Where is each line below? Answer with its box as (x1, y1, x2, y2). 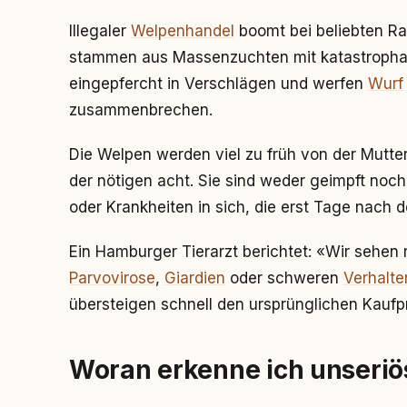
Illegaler (69, 22, 131, 40)
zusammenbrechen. (69, 101, 213, 119)
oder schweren (225, 269, 343, 287)
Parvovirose (69, 269, 155, 287)
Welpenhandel (131, 22, 234, 40)
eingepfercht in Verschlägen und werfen (69, 74, 368, 93)
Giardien (164, 269, 225, 287)
